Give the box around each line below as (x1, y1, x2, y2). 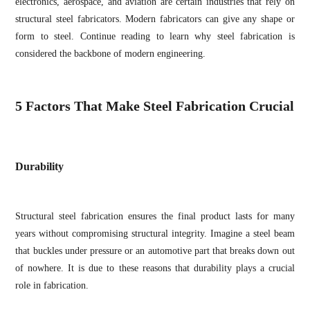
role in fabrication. (15, 280, 92, 291)
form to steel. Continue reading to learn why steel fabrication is (15, 30, 295, 42)
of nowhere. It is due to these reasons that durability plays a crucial (15, 263, 295, 274)
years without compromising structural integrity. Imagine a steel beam (15, 228, 295, 239)
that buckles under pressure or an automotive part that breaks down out (15, 246, 295, 257)
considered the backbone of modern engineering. (15, 48, 209, 59)
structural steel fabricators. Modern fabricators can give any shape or (15, 13, 295, 24)
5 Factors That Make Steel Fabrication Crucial (15, 98, 295, 113)
